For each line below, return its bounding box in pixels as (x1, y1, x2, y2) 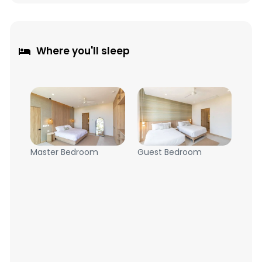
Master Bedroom (30, 146, 98, 158)
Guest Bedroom (137, 146, 202, 158)
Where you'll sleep (36, 44, 130, 58)
